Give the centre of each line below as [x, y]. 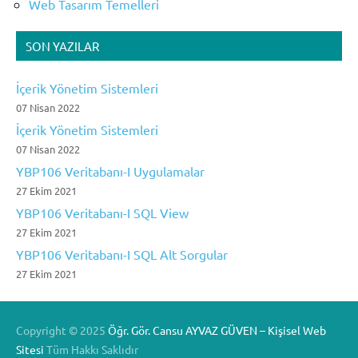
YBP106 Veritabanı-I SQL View [102, 213]
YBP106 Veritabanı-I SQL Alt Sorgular [122, 255]
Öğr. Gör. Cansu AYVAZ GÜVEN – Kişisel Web [217, 330]
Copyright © [47, 330]
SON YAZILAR [62, 46]
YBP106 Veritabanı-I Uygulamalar [110, 171]
